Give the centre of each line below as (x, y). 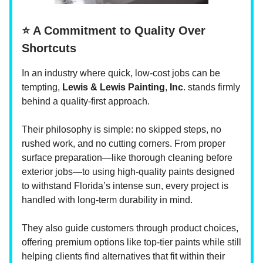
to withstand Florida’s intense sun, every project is (125, 186)
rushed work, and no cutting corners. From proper (124, 143)
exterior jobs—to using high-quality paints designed (128, 171)
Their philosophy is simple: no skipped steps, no (122, 129)
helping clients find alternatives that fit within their (123, 256)
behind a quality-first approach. (86, 101)
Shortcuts (49, 48)
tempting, (42, 87)
